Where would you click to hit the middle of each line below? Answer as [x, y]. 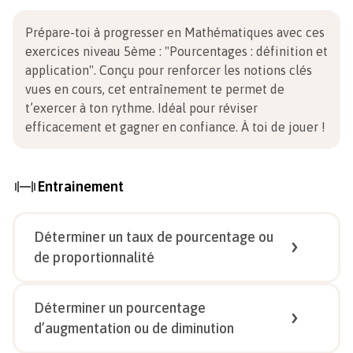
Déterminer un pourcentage [120, 308]
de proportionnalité [94, 257]
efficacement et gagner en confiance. [133, 127]
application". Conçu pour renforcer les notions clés [169, 70]
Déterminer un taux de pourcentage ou [154, 237]
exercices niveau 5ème [91, 51]
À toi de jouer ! [283, 127]
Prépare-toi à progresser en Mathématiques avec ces [175, 32]
